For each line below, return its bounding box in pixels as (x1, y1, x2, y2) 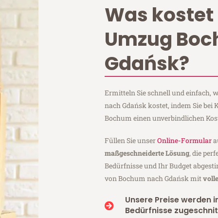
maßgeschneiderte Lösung (105, 148, 190, 158)
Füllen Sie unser (105, 136, 158, 145)
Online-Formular (157, 136, 212, 145)
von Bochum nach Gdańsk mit (105, 174, 203, 183)
